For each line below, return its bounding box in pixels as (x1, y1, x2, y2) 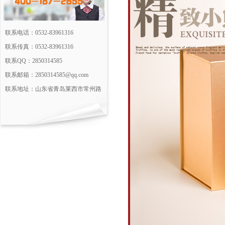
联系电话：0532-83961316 (5, 29, 73, 36)
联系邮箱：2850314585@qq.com (5, 71, 88, 78)
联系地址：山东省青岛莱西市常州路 (5, 85, 101, 92)
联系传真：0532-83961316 (5, 43, 73, 50)
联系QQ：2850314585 (5, 57, 62, 64)
